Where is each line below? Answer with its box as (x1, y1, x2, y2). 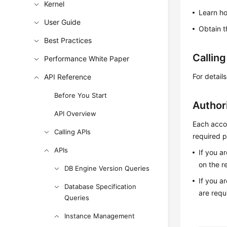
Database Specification (64, 182, 137, 191)
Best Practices (44, 36, 92, 45)
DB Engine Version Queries (64, 164, 150, 172)
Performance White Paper (44, 54, 130, 63)
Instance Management (64, 212, 135, 220)
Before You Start (54, 91, 107, 99)
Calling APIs (54, 128, 91, 136)
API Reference (44, 72, 92, 81)
